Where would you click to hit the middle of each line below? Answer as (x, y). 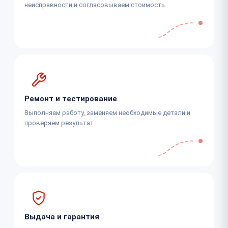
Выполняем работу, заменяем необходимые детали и (107, 112)
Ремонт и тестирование (71, 98)
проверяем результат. (60, 123)
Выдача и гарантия (62, 217)
